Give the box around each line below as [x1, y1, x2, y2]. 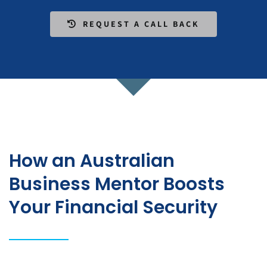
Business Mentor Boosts [9, 172, 225, 197]
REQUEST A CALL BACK [83, 18, 200, 29]
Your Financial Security [9, 195, 218, 221]
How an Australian [9, 148, 175, 174]
